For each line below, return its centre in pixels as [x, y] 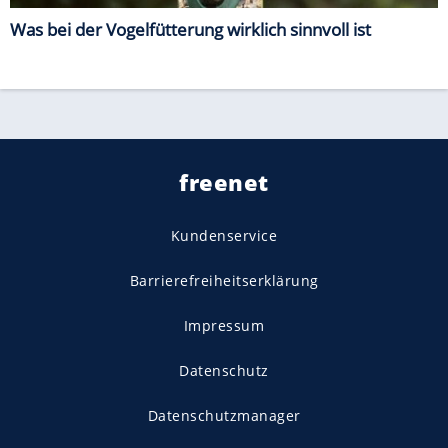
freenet [224, 181]
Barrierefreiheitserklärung [224, 280]
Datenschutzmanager [224, 415]
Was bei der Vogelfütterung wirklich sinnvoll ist [190, 29]
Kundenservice [224, 235]
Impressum [224, 325]
